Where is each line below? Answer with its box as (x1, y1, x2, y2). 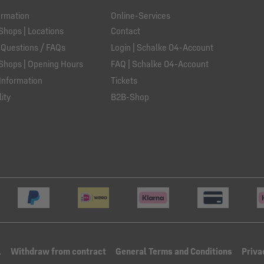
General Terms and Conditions (115, 246, 232, 257)
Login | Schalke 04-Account (111, 42, 213, 53)
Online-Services (111, 10, 170, 21)
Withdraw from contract (11, 246, 106, 257)
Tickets (111, 75, 137, 86)
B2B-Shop (111, 91, 149, 103)
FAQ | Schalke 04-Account (111, 58, 209, 70)
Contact (111, 25, 140, 37)
